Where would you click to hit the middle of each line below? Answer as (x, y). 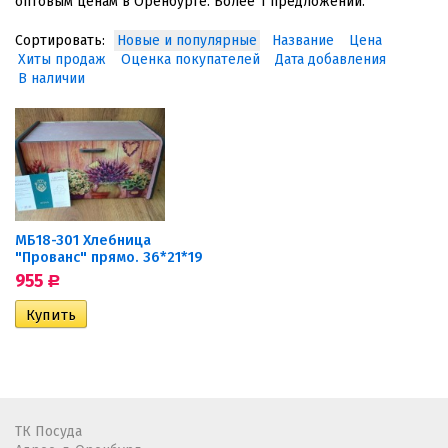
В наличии (51, 78)
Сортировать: (60, 40)
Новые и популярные (187, 40)
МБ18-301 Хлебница (83, 239)
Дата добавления (330, 59)
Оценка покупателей (190, 59)
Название (303, 40)
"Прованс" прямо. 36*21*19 (109, 256)
